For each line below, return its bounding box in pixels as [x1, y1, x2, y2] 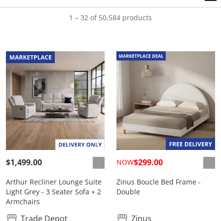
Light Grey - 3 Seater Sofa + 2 [6, 187, 101, 197]
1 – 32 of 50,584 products [69, 13, 152, 23]
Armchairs [6, 197, 40, 207]
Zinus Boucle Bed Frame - [116, 177, 201, 187]
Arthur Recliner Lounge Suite [6, 177, 102, 187]
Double [116, 187, 140, 197]
